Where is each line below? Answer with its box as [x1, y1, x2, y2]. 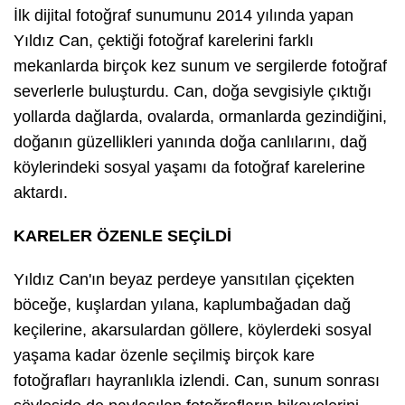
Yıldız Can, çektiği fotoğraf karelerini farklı [14, 32, 314, 51]
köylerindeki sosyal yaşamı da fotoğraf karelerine [14, 158, 365, 177]
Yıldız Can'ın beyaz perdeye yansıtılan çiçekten [14, 270, 354, 289]
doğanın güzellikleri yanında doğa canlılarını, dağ [14, 133, 367, 152]
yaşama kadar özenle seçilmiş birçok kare [14, 346, 315, 365]
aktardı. [14, 184, 68, 202]
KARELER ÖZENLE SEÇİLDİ [14, 227, 231, 246]
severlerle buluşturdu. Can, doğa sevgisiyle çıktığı [14, 82, 372, 101]
